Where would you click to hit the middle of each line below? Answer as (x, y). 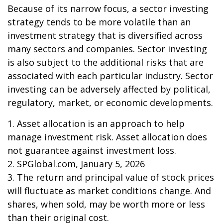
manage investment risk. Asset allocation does (107, 137)
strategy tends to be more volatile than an (99, 22)
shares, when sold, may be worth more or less (106, 204)
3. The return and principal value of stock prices (111, 177)
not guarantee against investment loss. (92, 150)
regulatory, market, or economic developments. (110, 103)
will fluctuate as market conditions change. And (109, 191)
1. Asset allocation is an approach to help (96, 123)
